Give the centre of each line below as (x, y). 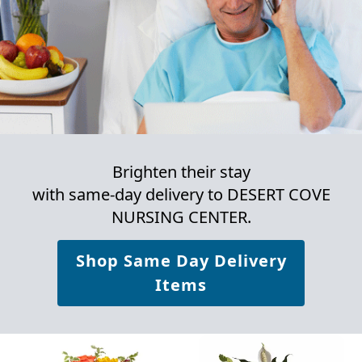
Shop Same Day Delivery (181, 261)
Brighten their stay (181, 172)
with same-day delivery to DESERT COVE (181, 195)
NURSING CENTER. (181, 217)
